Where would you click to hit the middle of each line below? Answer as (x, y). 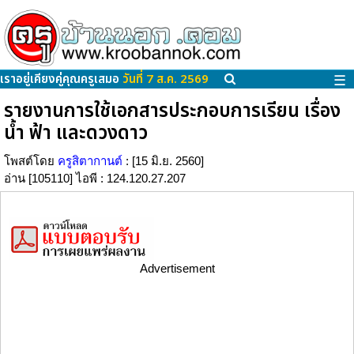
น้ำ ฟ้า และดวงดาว (76, 134)
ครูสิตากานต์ (90, 161)
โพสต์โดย (31, 161)
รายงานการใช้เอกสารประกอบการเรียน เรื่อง (172, 112)
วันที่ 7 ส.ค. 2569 (166, 80)
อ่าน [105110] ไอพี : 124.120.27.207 (95, 179)
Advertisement (177, 269)
